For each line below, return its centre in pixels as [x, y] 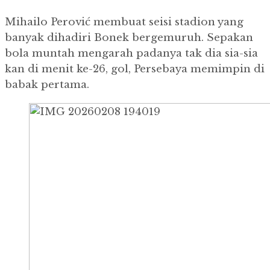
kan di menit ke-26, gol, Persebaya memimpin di [135, 69]
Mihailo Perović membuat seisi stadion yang [124, 22]
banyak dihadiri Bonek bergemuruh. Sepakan [129, 38]
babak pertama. [47, 85]
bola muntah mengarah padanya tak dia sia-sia [131, 54]
